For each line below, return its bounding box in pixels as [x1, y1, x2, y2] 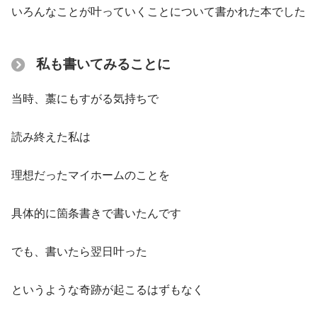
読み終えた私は [11, 131, 91, 144]
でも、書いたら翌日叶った [11, 246, 147, 258]
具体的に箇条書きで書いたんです [11, 207, 181, 220]
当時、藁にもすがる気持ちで [11, 93, 158, 105]
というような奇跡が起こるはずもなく [11, 284, 204, 296]
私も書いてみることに [35, 56, 171, 71]
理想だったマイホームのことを [11, 169, 170, 182]
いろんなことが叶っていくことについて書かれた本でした [11, 5, 306, 18]
